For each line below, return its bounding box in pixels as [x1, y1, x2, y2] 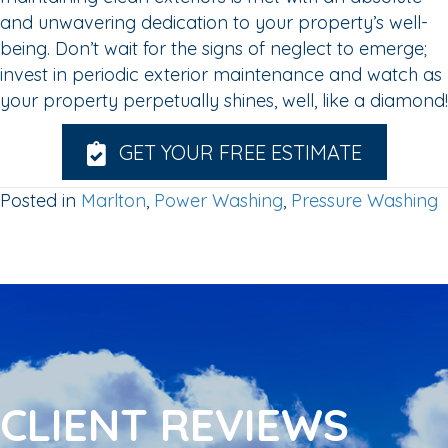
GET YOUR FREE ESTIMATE [118, 140, 362, 166]
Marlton [81, 188, 146, 212]
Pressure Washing [291, 188, 438, 212]
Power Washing [154, 188, 283, 212]
